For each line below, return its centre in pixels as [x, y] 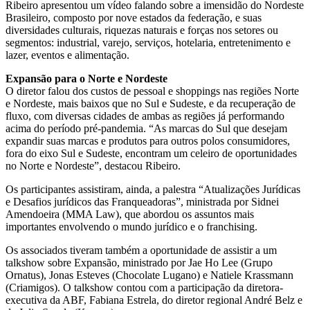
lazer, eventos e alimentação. [67, 55]
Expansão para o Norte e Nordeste [86, 79]
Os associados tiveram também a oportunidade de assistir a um [141, 250]
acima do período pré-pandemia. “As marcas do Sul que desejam [146, 129]
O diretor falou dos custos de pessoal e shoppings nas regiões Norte [152, 91]
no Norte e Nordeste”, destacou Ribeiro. [93, 166]
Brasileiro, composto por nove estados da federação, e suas [134, 18]
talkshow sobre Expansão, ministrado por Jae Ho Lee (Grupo [139, 263]
